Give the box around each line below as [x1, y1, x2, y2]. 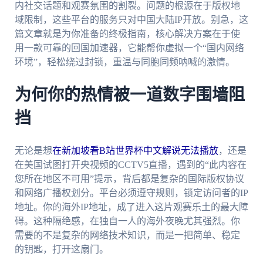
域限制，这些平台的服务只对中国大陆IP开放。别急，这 [14, 15, 248, 25]
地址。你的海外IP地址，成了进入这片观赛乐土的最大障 [14, 201, 248, 212]
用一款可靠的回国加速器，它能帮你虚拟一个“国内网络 [14, 43, 244, 53]
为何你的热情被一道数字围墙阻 [14, 87, 245, 104]
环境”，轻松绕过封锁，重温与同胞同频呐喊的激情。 [14, 57, 235, 68]
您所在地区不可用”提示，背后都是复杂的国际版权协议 [14, 173, 244, 184]
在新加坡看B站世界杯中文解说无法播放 [52, 145, 218, 156]
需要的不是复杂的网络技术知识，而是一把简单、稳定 [14, 230, 240, 240]
